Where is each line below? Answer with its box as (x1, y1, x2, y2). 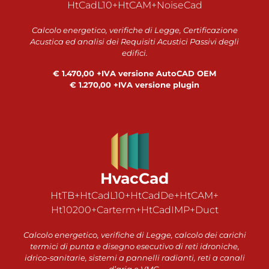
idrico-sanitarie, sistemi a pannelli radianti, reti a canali (24, 253, 245, 263)
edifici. (121, 48, 148, 58)
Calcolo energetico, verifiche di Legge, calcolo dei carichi (23, 230, 246, 240)
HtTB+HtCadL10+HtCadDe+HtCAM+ (50, 190, 219, 202)
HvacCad (100, 169, 169, 188)
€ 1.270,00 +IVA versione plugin (70, 80, 199, 90)
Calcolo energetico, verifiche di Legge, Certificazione (31, 25, 238, 35)
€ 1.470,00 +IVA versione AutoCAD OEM (53, 68, 216, 79)
